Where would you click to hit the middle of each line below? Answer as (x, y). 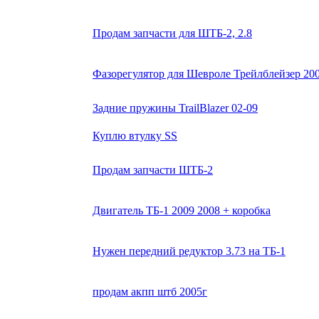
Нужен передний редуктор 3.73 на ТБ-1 (189, 251)
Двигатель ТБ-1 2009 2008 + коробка (182, 211)
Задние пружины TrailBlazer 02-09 (175, 108)
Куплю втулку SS (135, 136)
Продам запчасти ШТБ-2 (153, 170)
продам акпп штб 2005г (150, 292)
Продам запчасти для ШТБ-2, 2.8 (172, 33)
